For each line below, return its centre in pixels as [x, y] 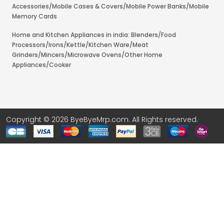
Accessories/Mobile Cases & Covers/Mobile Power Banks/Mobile [110, 6]
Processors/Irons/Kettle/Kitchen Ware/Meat [80, 44]
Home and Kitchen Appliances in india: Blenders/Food [94, 34]
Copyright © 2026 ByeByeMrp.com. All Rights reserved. [102, 119]
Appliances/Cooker [41, 64]
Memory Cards [34, 16]
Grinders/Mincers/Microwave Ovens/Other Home [87, 54]
